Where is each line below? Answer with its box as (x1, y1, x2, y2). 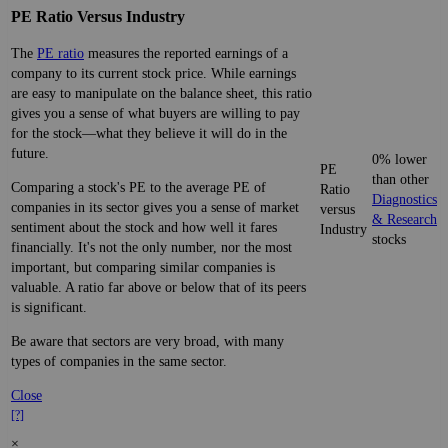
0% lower (372, 152, 427, 168)
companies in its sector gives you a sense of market (11, 199, 299, 215)
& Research (372, 212, 437, 228)
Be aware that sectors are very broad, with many (11, 333, 284, 349)
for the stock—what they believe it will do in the (11, 125, 287, 141)
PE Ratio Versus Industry (11, 7, 185, 27)
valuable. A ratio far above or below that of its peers (11, 279, 306, 295)
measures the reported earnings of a (84, 45, 288, 61)
